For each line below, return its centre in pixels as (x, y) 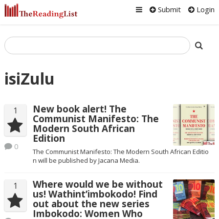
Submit (169, 9)
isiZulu (29, 78)
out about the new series (91, 204)
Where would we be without (98, 184)
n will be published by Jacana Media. (86, 160)
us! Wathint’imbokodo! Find (95, 194)
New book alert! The (79, 109)
